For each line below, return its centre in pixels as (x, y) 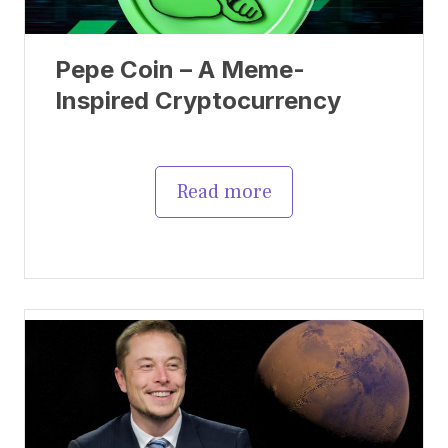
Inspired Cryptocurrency (198, 100)
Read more (224, 191)
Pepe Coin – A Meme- (180, 69)
